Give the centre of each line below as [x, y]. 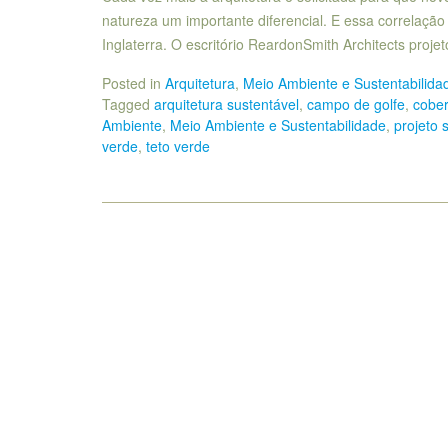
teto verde [178, 145]
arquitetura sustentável [226, 103]
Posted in [133, 82]
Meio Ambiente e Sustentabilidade [278, 124]
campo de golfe [356, 103]
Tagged [128, 103]
